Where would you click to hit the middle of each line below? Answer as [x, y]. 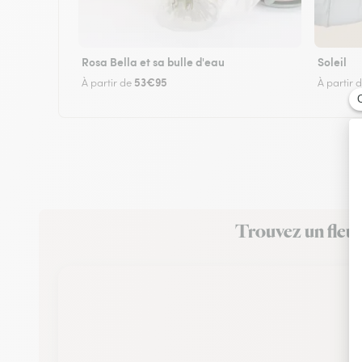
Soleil [332, 61]
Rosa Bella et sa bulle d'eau [153, 61]
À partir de [108, 82]
